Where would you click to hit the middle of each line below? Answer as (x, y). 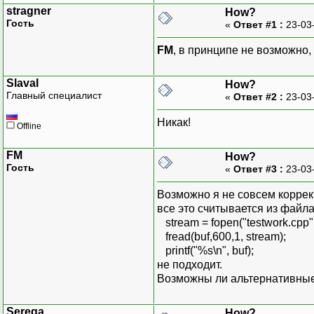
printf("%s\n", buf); (205, 250)
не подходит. (190, 264)
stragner (29, 11)
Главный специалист (54, 95)
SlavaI (22, 83)
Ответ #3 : (258, 169)
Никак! (174, 122)
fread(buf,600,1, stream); (221, 236)
